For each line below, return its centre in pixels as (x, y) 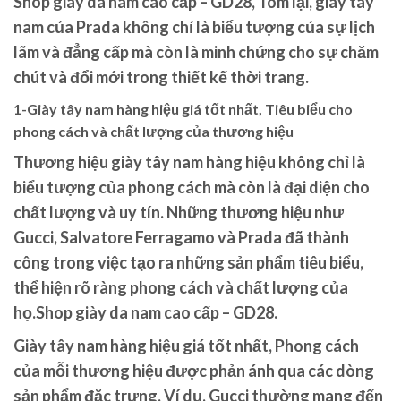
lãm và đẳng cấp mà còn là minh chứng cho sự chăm (196, 51)
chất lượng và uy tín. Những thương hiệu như (179, 212)
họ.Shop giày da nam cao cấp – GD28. (145, 312)
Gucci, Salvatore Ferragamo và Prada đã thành (181, 237)
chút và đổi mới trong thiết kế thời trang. (161, 77)
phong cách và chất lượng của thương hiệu (154, 131)
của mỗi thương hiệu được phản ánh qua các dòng (194, 370)
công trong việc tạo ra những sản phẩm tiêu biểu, (188, 262)
